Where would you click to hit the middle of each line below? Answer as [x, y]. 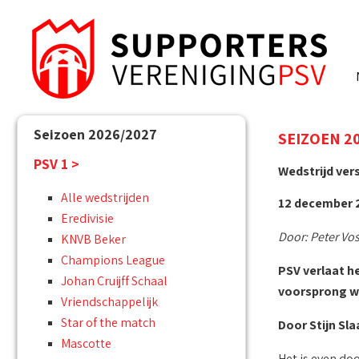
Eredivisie [87, 219]
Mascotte [86, 344]
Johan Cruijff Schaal [114, 281]
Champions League [113, 260]
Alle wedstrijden [105, 198]
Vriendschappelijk [109, 302]
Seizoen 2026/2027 [95, 135]
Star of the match [108, 323]
